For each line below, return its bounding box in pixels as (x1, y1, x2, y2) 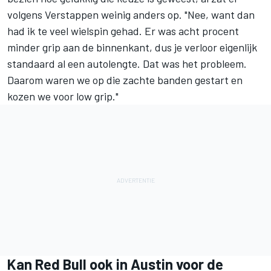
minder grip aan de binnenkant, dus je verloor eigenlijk (7, 41, 257, 54)
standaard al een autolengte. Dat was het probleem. (7, 57, 247, 71)
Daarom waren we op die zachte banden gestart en (7, 73, 243, 87)
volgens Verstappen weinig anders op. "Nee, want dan (7, 8, 255, 22)
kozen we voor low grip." (7, 90, 119, 103)
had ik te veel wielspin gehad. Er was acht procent (7, 24, 239, 38)
